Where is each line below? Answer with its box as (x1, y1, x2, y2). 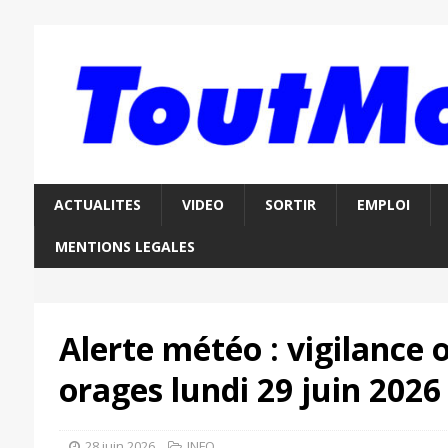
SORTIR (264, 195, 316, 215)
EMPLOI (356, 195, 410, 215)
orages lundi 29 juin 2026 (58, 368, 441, 412)
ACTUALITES (53, 195, 141, 215)
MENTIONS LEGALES (54, 237, 195, 257)
